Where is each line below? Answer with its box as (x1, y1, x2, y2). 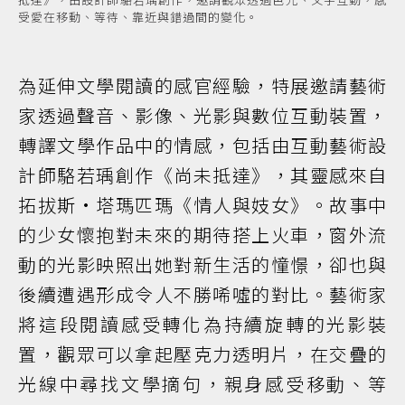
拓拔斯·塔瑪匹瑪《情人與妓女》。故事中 (18, 192, 387, 219)
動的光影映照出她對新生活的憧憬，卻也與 (18, 251, 387, 278)
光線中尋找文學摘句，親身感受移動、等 (18, 371, 387, 398)
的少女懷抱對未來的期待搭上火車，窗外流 (18, 221, 387, 249)
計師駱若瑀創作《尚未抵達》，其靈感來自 (18, 162, 387, 189)
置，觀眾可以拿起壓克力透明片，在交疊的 (18, 341, 387, 368)
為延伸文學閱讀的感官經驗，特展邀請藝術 (18, 72, 387, 99)
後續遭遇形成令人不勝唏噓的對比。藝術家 (18, 281, 387, 308)
